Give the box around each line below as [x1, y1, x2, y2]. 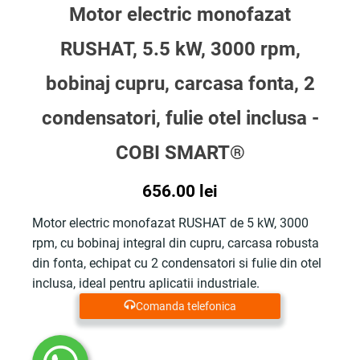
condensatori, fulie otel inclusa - [41, 107, 319, 129]
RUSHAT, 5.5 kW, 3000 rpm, [59, 38, 301, 60]
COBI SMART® [115, 141, 245, 164]
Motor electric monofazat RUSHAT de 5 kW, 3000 [32, 215, 309, 231]
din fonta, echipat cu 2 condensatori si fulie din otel [32, 256, 321, 271]
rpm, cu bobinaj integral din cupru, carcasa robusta [32, 235, 319, 251]
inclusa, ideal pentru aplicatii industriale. [32, 276, 260, 291]
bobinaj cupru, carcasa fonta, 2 [45, 72, 315, 95]
